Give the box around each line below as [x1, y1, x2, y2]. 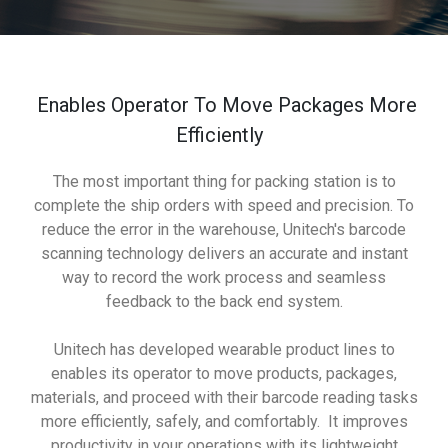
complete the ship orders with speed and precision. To [34, 196, 414, 215]
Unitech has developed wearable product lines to [53, 340, 395, 359]
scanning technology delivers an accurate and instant [40, 244, 408, 263]
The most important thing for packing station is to [52, 172, 396, 191]
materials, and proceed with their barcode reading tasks [30, 388, 418, 407]
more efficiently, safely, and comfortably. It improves [40, 412, 408, 431]
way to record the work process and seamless [62, 268, 386, 287]
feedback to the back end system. [105, 292, 343, 311]
